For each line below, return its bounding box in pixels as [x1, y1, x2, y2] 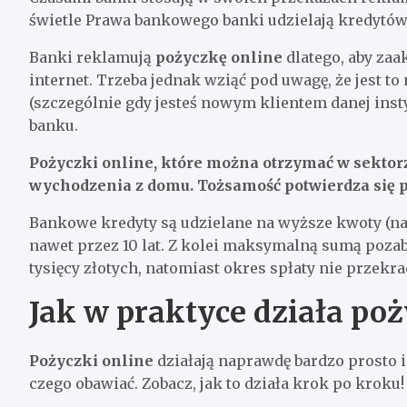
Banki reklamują [29, 47, 155, 66]
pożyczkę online [155, 47, 283, 66]
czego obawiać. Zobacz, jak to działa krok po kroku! [29, 373, 404, 392]
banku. [29, 115, 78, 134]
